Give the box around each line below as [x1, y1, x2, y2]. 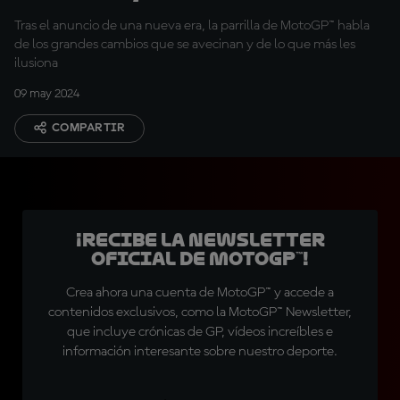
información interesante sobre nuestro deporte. [62, 345, 337, 359]
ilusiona [14, 56, 58, 71]
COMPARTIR [52, 121, 126, 134]
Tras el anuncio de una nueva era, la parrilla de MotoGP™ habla [14, 19, 370, 33]
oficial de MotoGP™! [91, 248, 309, 270]
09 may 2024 [14, 87, 79, 100]
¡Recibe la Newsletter [75, 229, 325, 251]
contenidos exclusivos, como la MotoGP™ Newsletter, [48, 305, 352, 320]
